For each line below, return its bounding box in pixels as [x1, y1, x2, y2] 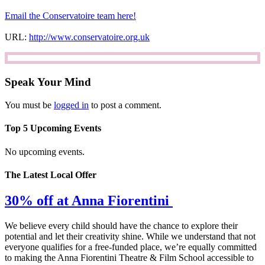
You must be [5, 100, 54, 111]
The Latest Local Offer [5, 169, 96, 180]
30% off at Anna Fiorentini [5, 193, 173, 209]
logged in [54, 100, 89, 111]
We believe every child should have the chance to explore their [5, 221, 238, 231]
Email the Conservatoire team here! [5, 11, 136, 21]
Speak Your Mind [5, 76, 91, 89]
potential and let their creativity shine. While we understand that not [5, 231, 256, 242]
